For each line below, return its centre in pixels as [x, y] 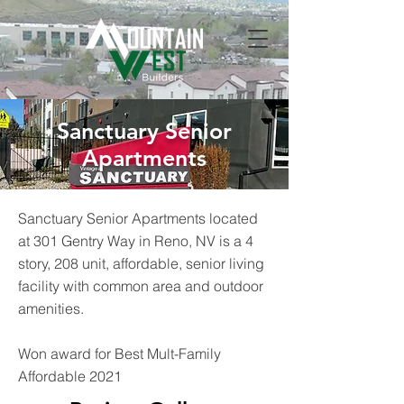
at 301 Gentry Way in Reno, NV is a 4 [136, 241]
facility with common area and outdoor [141, 286]
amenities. [51, 308]
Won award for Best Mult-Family [119, 353]
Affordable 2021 [70, 376]
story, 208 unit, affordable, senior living [141, 263]
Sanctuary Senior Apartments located [138, 218]
